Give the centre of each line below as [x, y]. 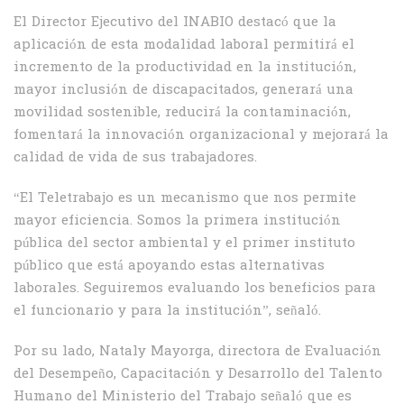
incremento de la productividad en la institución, [185, 68]
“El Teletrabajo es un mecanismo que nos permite [185, 199]
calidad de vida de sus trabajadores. [135, 158]
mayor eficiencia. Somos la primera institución [177, 221]
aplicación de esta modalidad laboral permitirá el [184, 46]
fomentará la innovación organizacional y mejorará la [201, 136]
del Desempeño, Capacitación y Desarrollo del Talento [198, 375]
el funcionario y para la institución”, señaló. [167, 312]
